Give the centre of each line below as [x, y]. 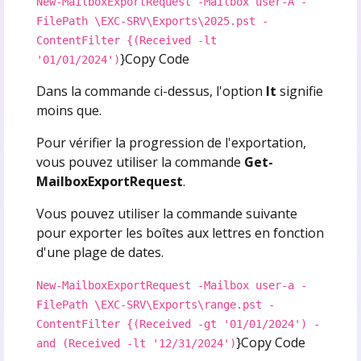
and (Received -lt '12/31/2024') [136, 343]
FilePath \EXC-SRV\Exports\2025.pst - [152, 21]
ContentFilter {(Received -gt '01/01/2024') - [178, 324]
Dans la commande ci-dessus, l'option [151, 91]
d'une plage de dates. [100, 252]
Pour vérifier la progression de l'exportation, [171, 142]
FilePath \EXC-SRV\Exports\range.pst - [155, 304]
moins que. [68, 110]
